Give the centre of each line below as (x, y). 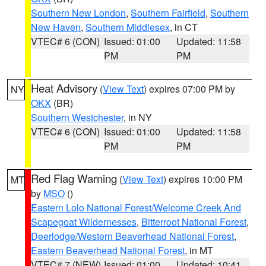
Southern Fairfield (168, 13)
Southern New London (78, 13)
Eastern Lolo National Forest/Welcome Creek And (136, 208)
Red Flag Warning (74, 178)
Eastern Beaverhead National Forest (108, 250)
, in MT (199, 250)
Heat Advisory (64, 88)
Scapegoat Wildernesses (84, 222)
